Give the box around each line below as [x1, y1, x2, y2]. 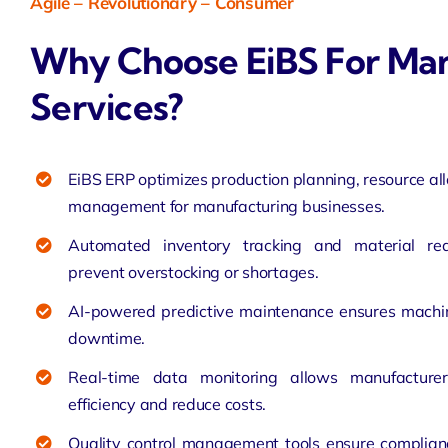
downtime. [68, 327, 146, 348]
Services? [29, 83, 183, 129]
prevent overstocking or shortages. [68, 261, 319, 282]
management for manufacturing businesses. [68, 195, 386, 216]
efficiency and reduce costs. [68, 393, 267, 414]
